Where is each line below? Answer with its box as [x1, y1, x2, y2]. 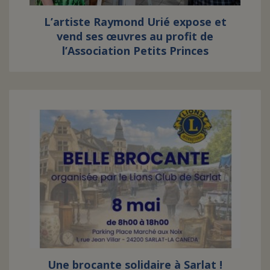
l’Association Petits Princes [61, 43, 209, 58]
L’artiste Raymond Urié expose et [43, 14, 227, 29]
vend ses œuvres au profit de [57, 29, 213, 43]
